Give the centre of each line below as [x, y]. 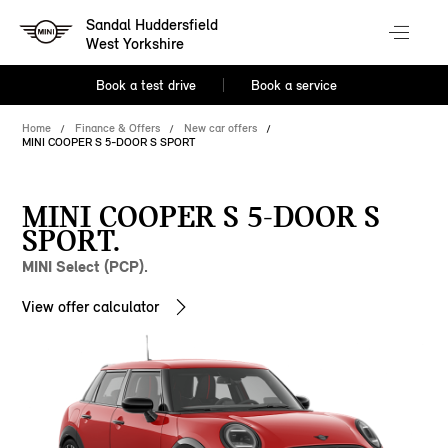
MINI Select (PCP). [85, 266]
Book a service [293, 85]
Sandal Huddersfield [152, 25]
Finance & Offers [118, 128]
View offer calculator [91, 306]
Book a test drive [146, 85]
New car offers [221, 128]
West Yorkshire [135, 44]
